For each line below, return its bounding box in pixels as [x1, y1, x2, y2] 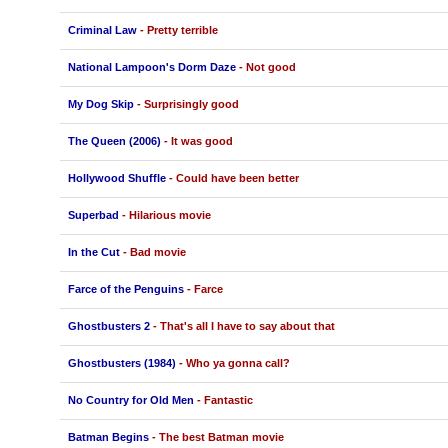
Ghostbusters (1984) [67, 356, 176, 369]
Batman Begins [67, 430, 149, 443]
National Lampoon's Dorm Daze [67, 60, 236, 73]
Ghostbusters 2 [67, 319, 150, 332]
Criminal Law [67, 23, 137, 36]
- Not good [238, 60, 296, 73]
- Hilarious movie [121, 208, 211, 221]
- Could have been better [168, 171, 299, 184]
